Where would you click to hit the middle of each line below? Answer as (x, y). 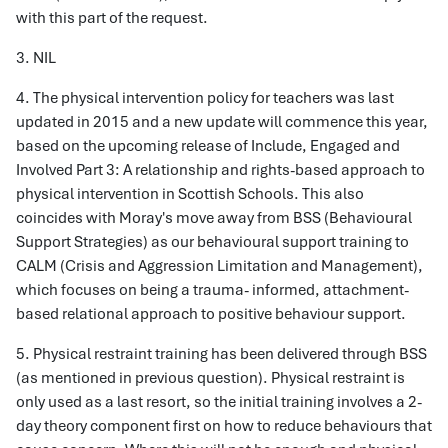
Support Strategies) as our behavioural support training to (212, 242)
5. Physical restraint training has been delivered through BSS (221, 354)
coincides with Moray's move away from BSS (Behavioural (214, 218)
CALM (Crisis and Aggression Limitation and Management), (219, 266)
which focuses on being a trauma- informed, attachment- (212, 290)
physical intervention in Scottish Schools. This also (190, 194)
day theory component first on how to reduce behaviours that (224, 426)
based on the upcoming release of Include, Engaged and (208, 146)
